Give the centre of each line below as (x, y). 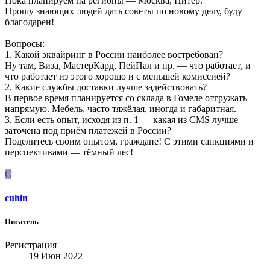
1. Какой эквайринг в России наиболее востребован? (114, 55)
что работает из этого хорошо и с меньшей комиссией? (118, 77)
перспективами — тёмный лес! (69, 152)
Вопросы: (25, 44)
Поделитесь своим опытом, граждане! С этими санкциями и (129, 142)
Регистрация (31, 245)
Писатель (22, 221)
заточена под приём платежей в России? (88, 131)
